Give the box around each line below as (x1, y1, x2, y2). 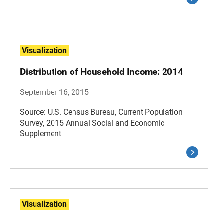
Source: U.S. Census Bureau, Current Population (20, 108, 182, 117)
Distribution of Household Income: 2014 (20, 66, 183, 77)
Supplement (20, 129, 61, 138)
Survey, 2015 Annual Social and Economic (20, 118, 164, 127)
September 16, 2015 (20, 88, 89, 97)
